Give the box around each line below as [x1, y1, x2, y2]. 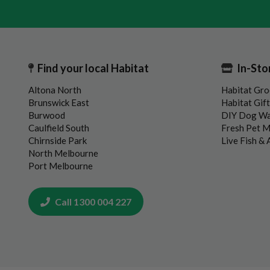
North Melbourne [28, 147, 98, 159]
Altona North [28, 84, 81, 95]
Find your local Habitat [37, 61, 149, 75]
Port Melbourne [28, 160, 93, 171]
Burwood [28, 109, 65, 121]
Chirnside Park [28, 134, 87, 146]
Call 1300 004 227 [53, 195, 131, 207]
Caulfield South [28, 122, 89, 133]
